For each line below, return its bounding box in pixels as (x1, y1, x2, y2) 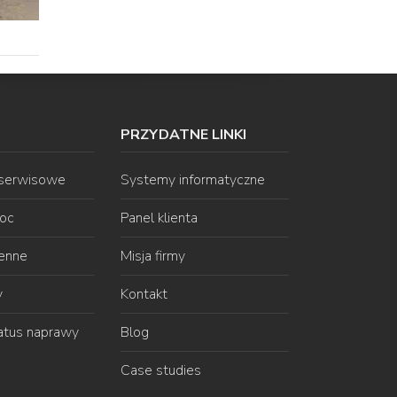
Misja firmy (121, 246, 186, 267)
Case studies (121, 361, 202, 381)
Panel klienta (121, 208, 198, 229)
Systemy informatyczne (121, 170, 266, 191)
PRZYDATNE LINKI (121, 125, 247, 145)
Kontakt (121, 284, 168, 305)
